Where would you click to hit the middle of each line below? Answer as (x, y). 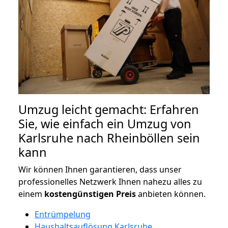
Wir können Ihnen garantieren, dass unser (100, 169)
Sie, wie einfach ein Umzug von (105, 123)
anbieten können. (171, 194)
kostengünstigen (79, 194)
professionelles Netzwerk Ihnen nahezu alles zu (110, 181)
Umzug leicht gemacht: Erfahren (109, 109)
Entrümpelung (63, 214)
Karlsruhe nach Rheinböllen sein (109, 138)
